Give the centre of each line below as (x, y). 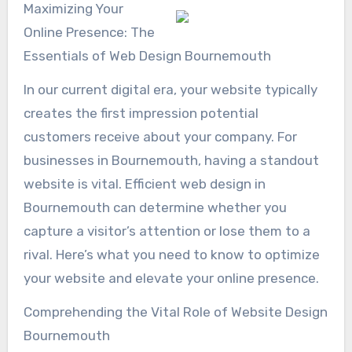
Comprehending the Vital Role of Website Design (175, 312)
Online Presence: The (89, 32)
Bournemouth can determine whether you (155, 207)
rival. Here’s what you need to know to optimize (171, 254)
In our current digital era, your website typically (170, 89)
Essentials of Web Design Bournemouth (147, 55)
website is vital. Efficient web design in (144, 183)
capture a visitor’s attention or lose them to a (167, 231)
